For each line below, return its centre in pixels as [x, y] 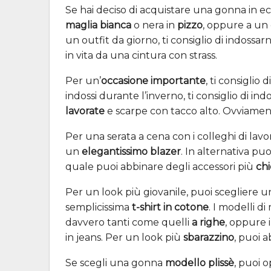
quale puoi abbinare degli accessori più [161, 166]
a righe [208, 222]
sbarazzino [209, 237]
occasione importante [153, 80]
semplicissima [99, 207]
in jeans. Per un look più [124, 237]
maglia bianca [98, 25]
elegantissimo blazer [131, 151]
